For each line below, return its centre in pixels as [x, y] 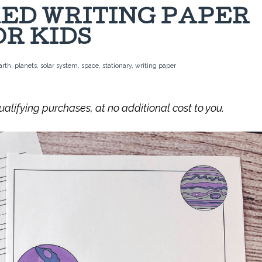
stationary [117, 66]
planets [26, 66]
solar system [59, 66]
